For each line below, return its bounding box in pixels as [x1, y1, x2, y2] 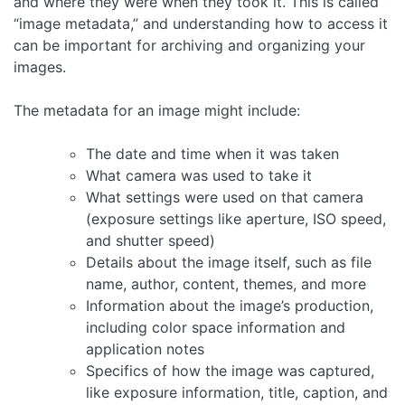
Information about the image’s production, [86, 296, 373, 315]
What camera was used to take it [86, 165, 312, 184]
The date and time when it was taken [86, 144, 339, 163]
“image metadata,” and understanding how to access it [14, 14, 388, 33]
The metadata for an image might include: [14, 100, 300, 119]
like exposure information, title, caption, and [86, 382, 388, 401]
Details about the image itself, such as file [86, 252, 372, 271]
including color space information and [86, 317, 345, 336]
